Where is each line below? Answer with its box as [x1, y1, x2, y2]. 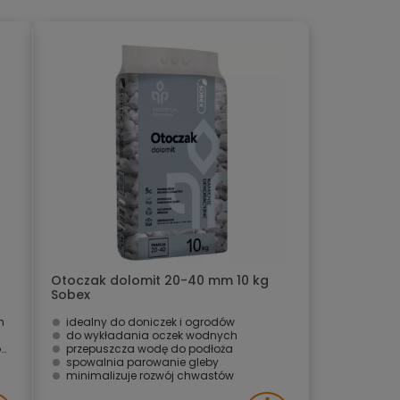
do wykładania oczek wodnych [66, 328, 237, 343]
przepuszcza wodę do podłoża [66, 341, 233, 356]
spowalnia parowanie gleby [66, 354, 219, 370]
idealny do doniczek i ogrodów [66, 314, 235, 329]
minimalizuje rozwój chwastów [66, 368, 234, 383]
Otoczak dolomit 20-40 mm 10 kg [51, 271, 269, 289]
